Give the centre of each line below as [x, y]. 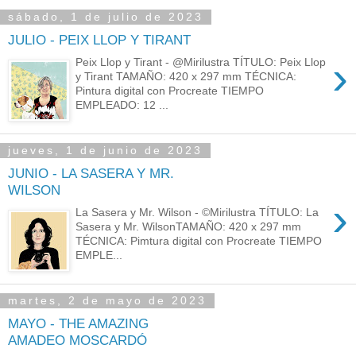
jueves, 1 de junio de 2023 [105, 151]
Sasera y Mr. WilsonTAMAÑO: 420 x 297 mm [189, 227]
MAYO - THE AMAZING [78, 323]
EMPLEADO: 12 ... [122, 105]
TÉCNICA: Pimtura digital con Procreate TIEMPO [199, 241]
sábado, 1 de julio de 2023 [106, 17]
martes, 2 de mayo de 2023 [107, 301]
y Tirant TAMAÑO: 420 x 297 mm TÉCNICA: [186, 77]
